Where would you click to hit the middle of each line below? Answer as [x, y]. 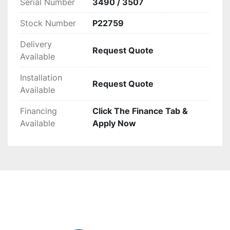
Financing [39, 111]
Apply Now [114, 123]
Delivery [36, 44]
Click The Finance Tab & [140, 111]
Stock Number [48, 23]
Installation [41, 78]
